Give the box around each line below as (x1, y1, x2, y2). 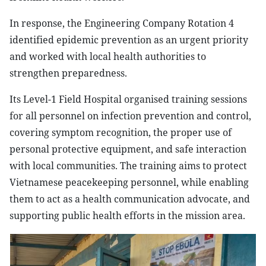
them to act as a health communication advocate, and (9, 192, 250, 205)
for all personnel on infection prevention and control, (9, 109, 251, 122)
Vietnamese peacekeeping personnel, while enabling (9, 176, 249, 189)
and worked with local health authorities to (9, 50, 206, 63)
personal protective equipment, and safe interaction (9, 142, 246, 156)
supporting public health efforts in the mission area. (9, 209, 245, 222)
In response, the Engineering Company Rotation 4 (9, 17, 234, 30)
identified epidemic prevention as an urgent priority (9, 33, 248, 46)
